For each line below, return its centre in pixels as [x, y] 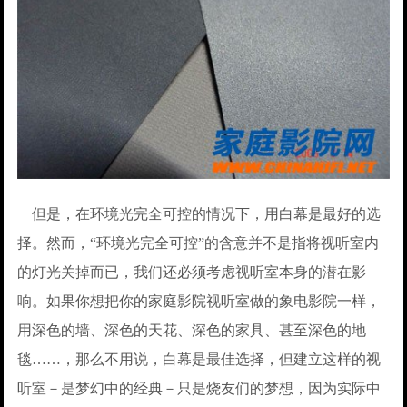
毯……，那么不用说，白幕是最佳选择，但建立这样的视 [199, 360]
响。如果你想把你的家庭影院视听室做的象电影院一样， [199, 302]
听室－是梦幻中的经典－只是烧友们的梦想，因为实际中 [199, 389]
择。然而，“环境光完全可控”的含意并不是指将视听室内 [199, 243]
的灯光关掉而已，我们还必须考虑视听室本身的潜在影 [192, 273]
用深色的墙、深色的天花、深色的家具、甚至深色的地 [192, 331]
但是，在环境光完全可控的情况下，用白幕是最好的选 [199, 214]
